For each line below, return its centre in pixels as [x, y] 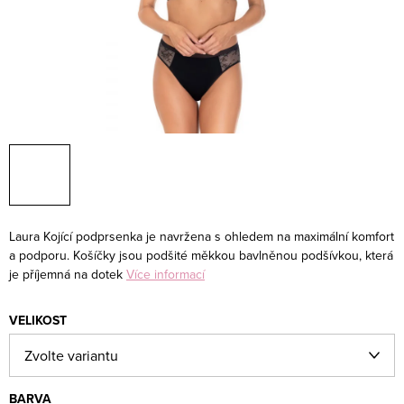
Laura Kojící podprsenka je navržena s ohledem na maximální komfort [202, 236]
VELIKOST [38, 321]
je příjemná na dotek [66, 274]
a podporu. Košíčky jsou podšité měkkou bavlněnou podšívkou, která [201, 255]
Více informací [165, 274]
